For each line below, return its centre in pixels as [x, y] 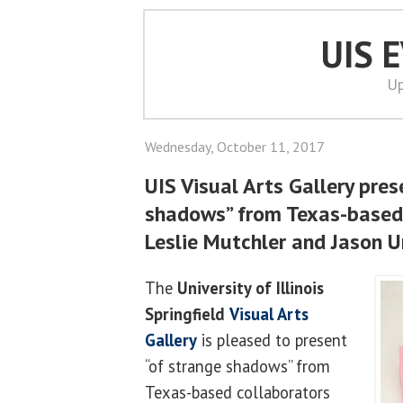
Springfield [185, 313]
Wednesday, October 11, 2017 [235, 147]
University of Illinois [251, 287]
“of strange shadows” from [237, 366]
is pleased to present [272, 340]
